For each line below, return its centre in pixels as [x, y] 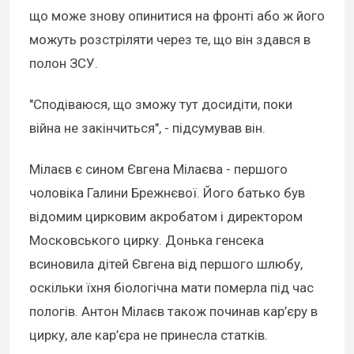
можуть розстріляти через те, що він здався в [170, 39]
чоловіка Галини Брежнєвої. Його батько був [167, 192]
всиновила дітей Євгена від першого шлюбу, [166, 264]
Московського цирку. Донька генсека [147, 240]
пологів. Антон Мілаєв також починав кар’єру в [173, 311]
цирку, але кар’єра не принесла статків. [149, 335]
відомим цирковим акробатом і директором [166, 216]
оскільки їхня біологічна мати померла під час [171, 287]
